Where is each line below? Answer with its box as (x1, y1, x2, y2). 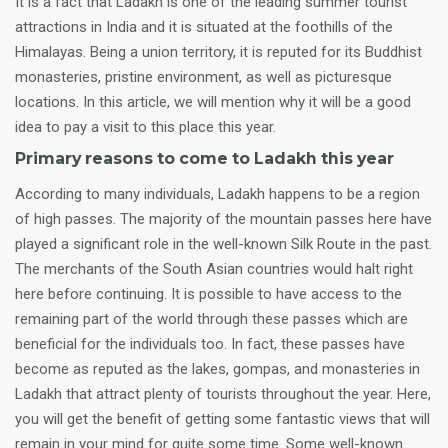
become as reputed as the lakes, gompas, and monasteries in (15, 360, 420, 378)
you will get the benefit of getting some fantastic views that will (15, 410, 430, 428)
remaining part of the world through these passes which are (15, 310, 408, 328)
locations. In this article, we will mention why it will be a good (15, 93, 411, 111)
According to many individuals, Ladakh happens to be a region (15, 185, 420, 203)
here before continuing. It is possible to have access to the (15, 285, 402, 303)
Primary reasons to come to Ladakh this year (15, 149, 394, 168)
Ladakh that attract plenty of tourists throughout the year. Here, (15, 385, 431, 403)
